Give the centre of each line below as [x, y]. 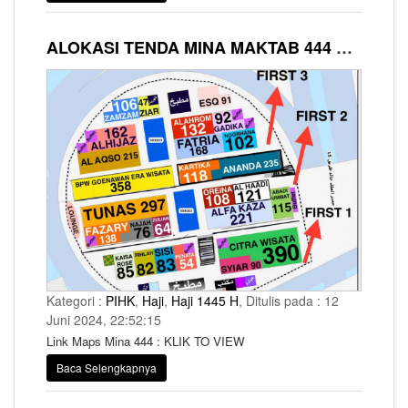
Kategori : [76, 300]
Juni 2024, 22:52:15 [104, 319]
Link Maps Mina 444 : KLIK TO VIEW [146, 341]
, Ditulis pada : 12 [289, 300]
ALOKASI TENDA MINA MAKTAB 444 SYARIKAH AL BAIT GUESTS [344, 47]
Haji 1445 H [205, 300]
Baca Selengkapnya [107, 367]
